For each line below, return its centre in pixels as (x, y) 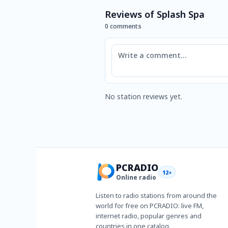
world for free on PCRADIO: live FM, (150, 206)
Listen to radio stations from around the (156, 195)
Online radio (136, 177)
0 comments (123, 26)
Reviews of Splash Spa (155, 14)
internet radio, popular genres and (149, 216)
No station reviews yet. (144, 96)
